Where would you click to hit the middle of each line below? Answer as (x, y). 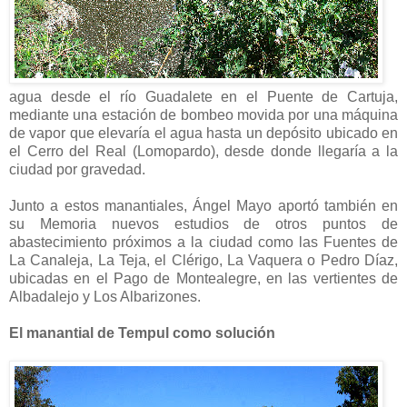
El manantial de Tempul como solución (142, 333)
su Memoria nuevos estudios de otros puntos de (203, 223)
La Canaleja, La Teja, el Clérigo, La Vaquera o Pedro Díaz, (203, 260)
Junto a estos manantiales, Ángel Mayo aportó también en (203, 205)
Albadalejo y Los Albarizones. (105, 296)
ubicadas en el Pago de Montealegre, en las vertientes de (203, 278)
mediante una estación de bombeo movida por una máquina (203, 114)
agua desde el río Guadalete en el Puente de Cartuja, (203, 96)
